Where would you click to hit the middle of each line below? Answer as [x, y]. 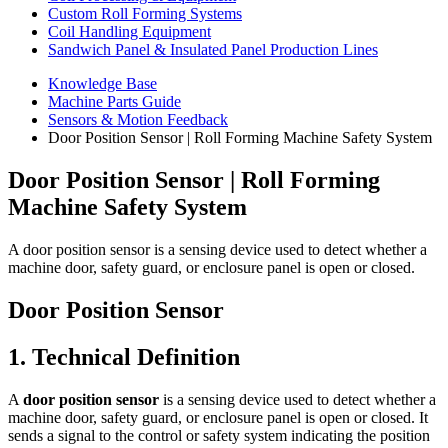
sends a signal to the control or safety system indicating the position [219, 435]
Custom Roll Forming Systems [145, 13]
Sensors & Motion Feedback [138, 119]
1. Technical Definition [124, 356]
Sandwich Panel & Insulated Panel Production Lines [213, 49]
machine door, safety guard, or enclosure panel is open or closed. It [218, 417]
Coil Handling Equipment [129, 31]
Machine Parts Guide [114, 101]
